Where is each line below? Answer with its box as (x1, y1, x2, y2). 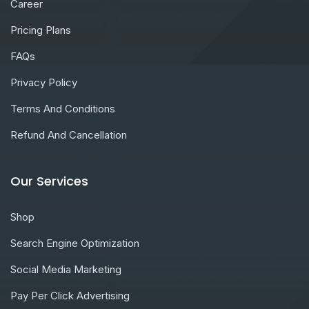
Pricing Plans (10, 23, 71, 37)
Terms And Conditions (10, 102, 115, 116)
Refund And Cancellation (10, 128, 127, 142)
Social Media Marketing (10, 263, 121, 277)
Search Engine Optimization (10, 237, 139, 250)
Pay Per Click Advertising (10, 289, 130, 303)
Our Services (10, 172, 88, 190)
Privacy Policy (10, 76, 77, 90)
